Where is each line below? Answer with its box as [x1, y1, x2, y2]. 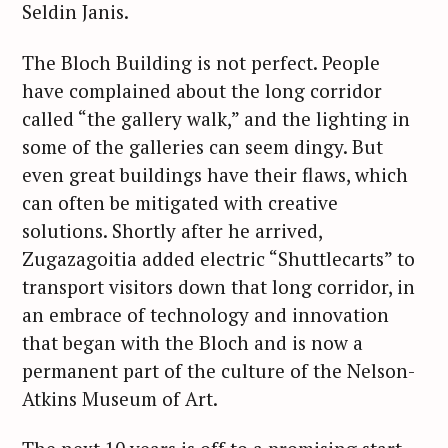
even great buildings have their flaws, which [22, 161, 408, 187]
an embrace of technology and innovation [22, 301, 389, 327]
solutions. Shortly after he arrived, [22, 217, 322, 243]
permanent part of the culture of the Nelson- [22, 357, 415, 383]
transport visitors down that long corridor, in [22, 273, 415, 299]
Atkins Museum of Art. [22, 385, 218, 411]
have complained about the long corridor [22, 77, 382, 103]
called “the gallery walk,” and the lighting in [22, 105, 410, 131]
